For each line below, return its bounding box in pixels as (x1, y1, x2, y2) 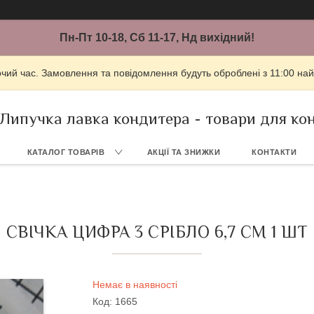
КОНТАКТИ (252, 148, 296, 156)
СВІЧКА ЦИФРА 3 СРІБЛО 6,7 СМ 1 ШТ (6, 222, 308, 241)
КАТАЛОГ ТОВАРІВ (27, 148, 104, 156)
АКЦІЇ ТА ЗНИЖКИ (146, 148, 220, 156)
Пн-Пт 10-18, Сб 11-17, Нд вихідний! (60, 32, 254, 43)
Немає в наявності (93, 279, 177, 290)
